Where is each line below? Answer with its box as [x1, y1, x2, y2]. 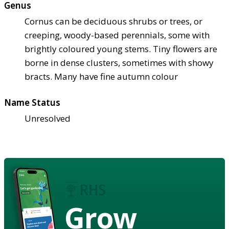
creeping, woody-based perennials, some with [25, 29, 210, 41]
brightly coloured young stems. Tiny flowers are [25, 42, 217, 55]
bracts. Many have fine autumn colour [25, 70, 178, 82]
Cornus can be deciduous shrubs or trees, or [25, 15, 202, 27]
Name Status [4, 96, 60, 108]
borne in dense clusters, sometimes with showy [25, 56, 214, 68]
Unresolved [25, 112, 71, 124]
